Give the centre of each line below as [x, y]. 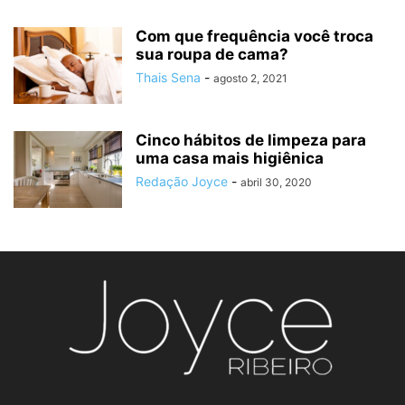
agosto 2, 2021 [250, 79]
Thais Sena [168, 78]
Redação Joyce [182, 182]
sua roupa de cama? [212, 55]
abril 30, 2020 [276, 183]
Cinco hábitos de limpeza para [251, 141]
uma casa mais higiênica [230, 159]
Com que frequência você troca [254, 37]
